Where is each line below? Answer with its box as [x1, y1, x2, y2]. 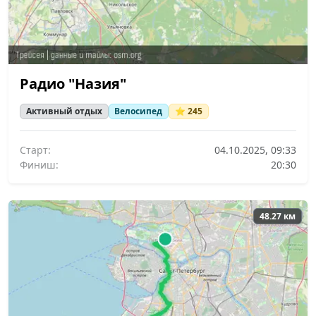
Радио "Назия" [20, 73, 126, 93]
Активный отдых [25, 104, 102, 117]
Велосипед [114, 104, 163, 117]
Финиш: [20, 158, 59, 172]
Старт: [20, 143, 51, 157]
